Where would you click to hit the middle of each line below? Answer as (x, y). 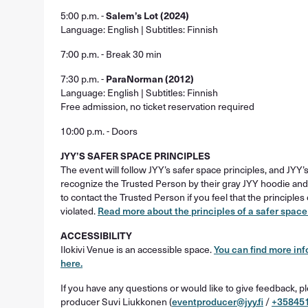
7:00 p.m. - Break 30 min (111, 54)
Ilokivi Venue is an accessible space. (137, 249)
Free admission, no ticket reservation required (157, 106)
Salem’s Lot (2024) (147, 15)
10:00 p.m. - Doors (99, 131)
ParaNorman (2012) (150, 79)
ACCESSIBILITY (96, 235)
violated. (79, 211)
